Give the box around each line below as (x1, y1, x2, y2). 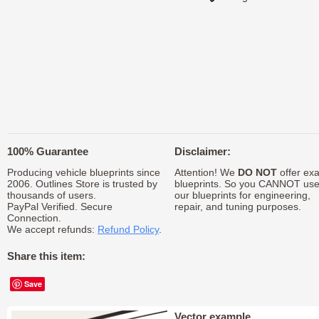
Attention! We (174, 167, 238, 178)
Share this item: (7, 250, 85, 262)
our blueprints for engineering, (174, 189, 310, 201)
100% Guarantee (7, 145, 88, 157)
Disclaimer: (174, 145, 231, 157)
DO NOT (237, 167, 277, 178)
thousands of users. (7, 189, 96, 201)
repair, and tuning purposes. (174, 201, 301, 212)
